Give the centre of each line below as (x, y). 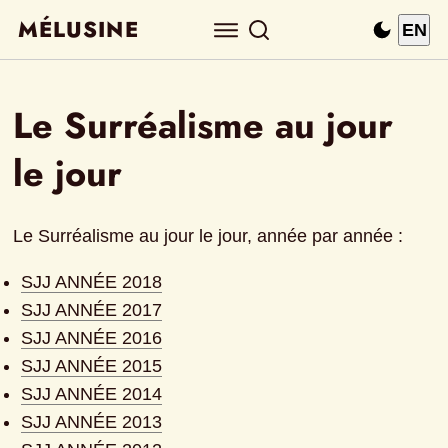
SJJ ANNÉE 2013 (92, 422)
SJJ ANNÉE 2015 (92, 366)
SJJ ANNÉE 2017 (92, 310)
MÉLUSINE (78, 29)
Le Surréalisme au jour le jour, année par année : (208, 236)
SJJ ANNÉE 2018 (92, 282)
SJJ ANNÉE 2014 (92, 394)
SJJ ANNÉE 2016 (92, 338)
